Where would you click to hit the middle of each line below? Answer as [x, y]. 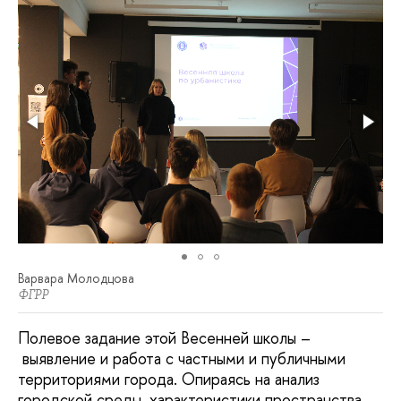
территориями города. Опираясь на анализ [169, 379]
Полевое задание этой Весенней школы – [164, 337]
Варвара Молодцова [76, 277]
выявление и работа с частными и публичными [182, 358]
